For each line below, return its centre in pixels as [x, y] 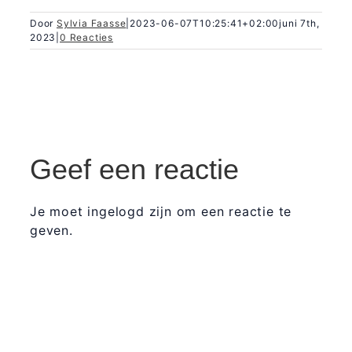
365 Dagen [94, 331]
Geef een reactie [134, 170]
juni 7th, [299, 24]
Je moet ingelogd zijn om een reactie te [161, 212]
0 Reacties [87, 38]
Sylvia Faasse [92, 24]
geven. [51, 231]
